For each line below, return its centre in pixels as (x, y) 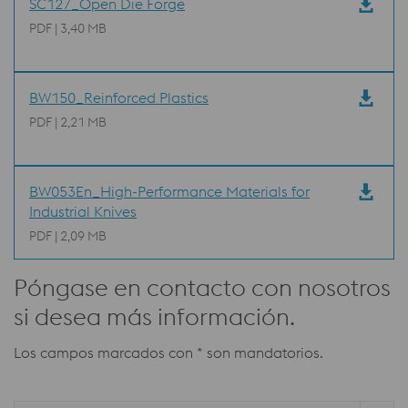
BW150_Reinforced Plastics (119, 98)
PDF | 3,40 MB (68, 29)
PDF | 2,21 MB (68, 122)
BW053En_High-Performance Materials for (169, 192)
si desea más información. (154, 317)
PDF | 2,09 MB (68, 236)
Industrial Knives (83, 212)
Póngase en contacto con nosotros (202, 288)
